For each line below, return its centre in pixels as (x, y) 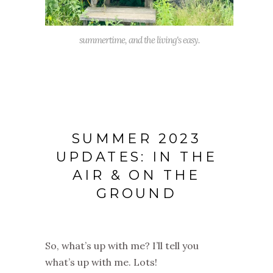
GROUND (136, 193)
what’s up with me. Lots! (101, 262)
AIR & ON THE (136, 175)
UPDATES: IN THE (136, 157)
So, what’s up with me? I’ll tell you (122, 245)
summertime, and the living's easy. (139, 40)
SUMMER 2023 (136, 138)
